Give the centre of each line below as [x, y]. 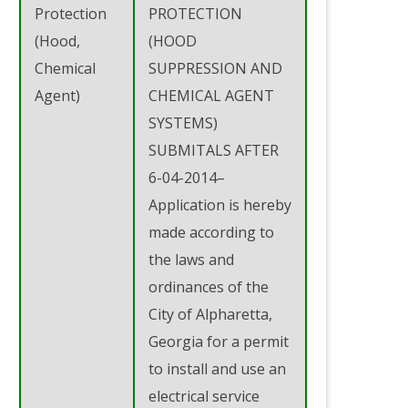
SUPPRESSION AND [215, 68]
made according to [211, 232]
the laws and [191, 259]
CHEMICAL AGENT [211, 95]
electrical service [204, 396]
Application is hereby [220, 204]
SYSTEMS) [183, 122]
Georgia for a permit [219, 341]
